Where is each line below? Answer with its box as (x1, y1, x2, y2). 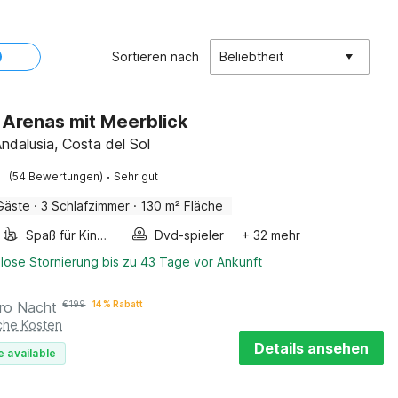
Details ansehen (254, 339, 369, 357)
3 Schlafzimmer (41, 198, 131, 213)
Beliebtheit (219, 49, 283, 64)
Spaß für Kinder (97, 227, 107, 243)
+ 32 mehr (242, 227, 301, 243)
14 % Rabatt (92, 298, 144, 309)
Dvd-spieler (155, 227, 225, 243)
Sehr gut (114, 170, 159, 183)
